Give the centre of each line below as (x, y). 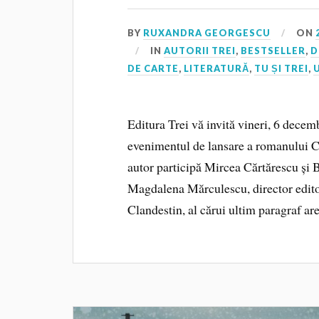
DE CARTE (153, 68)
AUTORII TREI (200, 50)
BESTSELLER (273, 50)
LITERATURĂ (217, 68)
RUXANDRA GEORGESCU (207, 32)
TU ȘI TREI (282, 68)
